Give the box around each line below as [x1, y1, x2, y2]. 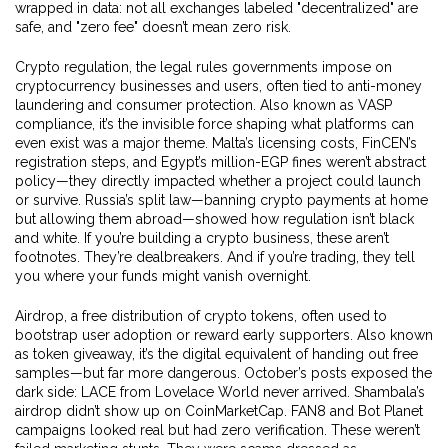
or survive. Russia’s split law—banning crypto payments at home [15, 192, 428, 208]
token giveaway [33, 346, 132, 362]
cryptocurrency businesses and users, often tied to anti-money [15, 78, 422, 94]
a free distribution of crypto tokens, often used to [71, 308, 387, 324]
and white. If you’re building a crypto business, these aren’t [15, 230, 389, 246]
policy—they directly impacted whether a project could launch [15, 173, 421, 189]
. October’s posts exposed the [237, 365, 432, 381]
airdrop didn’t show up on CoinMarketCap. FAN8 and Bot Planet [15, 403, 423, 419]
